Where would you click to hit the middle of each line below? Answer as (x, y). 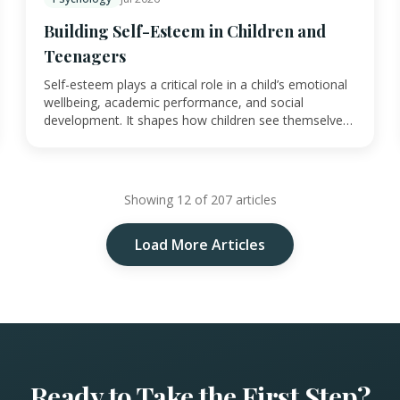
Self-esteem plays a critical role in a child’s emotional (196, 85)
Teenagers (85, 57)
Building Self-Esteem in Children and (185, 32)
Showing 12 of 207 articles (200, 200)
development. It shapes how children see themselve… (198, 121)
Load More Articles (200, 245)
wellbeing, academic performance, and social (174, 103)
